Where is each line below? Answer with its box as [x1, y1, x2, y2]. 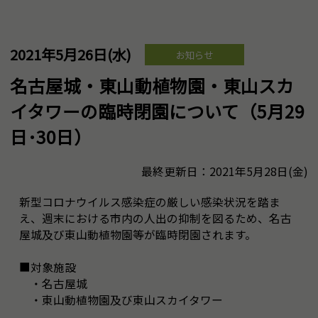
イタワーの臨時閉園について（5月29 [10, 97, 305, 124]
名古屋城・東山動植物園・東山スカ [10, 72, 294, 98]
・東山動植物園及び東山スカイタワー [19, 291, 224, 308]
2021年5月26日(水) [10, 43, 131, 65]
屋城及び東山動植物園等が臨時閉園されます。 [19, 226, 257, 243]
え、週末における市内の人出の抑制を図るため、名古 [19, 209, 292, 226]
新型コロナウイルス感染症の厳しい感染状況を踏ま [19, 193, 281, 210]
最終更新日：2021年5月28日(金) [141, 163, 308, 180]
